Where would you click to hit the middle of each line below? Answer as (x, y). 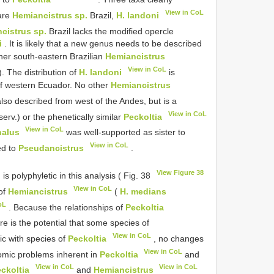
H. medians (143, 191)
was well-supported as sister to (125, 132)
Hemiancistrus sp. (50, 15)
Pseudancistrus (51, 148)
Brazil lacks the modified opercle (110, 31)
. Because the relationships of (65, 207)
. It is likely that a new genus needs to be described (102, 44)
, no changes (177, 238)
